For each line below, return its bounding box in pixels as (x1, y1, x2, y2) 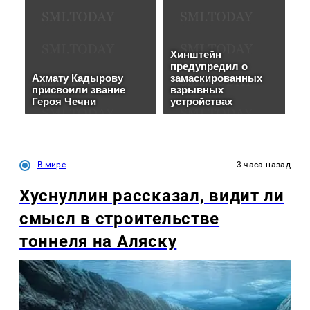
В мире (37, 160, 66, 170)
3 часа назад (236, 160, 291, 170)
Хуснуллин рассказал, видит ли (19, 186, 284, 206)
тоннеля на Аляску (19, 232, 177, 252)
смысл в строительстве (19, 209, 220, 229)
